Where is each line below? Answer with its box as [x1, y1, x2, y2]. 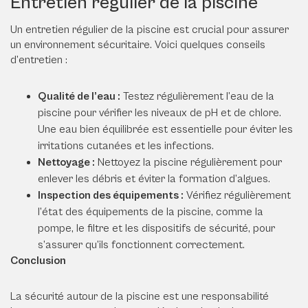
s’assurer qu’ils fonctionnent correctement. [38, 238, 245, 251]
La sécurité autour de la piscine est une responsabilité [10, 289, 269, 302]
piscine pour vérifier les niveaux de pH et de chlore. [38, 106, 281, 119]
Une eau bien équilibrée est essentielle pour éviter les [38, 122, 293, 135]
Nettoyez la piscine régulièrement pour [95, 155, 282, 168]
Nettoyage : [38, 155, 95, 168]
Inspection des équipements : [38, 188, 184, 201]
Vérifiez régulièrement [184, 188, 291, 201]
